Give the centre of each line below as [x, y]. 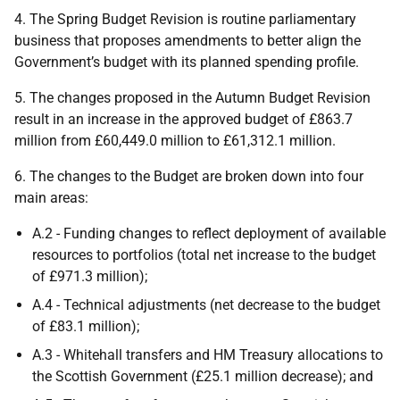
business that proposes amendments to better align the [187, 41]
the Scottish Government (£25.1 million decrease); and [203, 376]
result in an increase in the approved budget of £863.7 [183, 119]
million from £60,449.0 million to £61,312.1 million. [175, 141]
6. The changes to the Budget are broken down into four [189, 176]
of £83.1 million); [86, 326]
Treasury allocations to [309, 355]
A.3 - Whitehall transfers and [123, 355]
